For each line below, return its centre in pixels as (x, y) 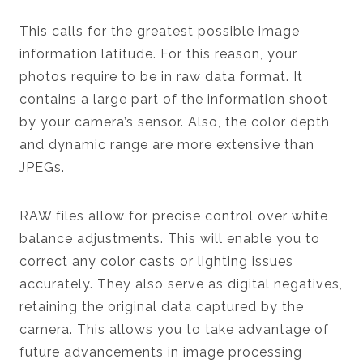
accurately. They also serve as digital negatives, (181, 284)
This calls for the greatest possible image (160, 31)
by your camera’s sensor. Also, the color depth (175, 122)
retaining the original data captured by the (162, 306)
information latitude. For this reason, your (158, 53)
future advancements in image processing (161, 352)
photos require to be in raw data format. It (161, 76)
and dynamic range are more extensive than (167, 144)
